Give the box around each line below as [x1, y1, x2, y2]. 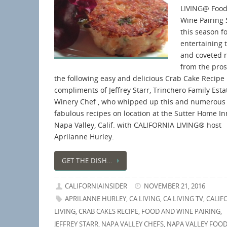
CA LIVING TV [163, 195, 204, 204]
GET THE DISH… [62, 156, 112, 165]
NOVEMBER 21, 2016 [144, 182, 206, 191]
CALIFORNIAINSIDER [65, 182, 128, 191]
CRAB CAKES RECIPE [79, 207, 138, 216]
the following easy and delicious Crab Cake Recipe [54, 73, 224, 83]
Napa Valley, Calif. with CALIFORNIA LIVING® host [54, 120, 221, 130]
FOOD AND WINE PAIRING [141, 207, 220, 216]
